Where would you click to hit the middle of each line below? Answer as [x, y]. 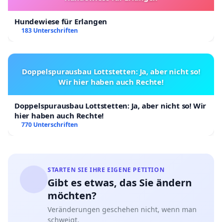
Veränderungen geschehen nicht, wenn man [122, 210]
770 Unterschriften [49, 125]
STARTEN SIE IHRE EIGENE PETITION [106, 170]
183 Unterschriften [49, 31]
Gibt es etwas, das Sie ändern [120, 183]
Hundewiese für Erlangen [61, 22]
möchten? [72, 196]
